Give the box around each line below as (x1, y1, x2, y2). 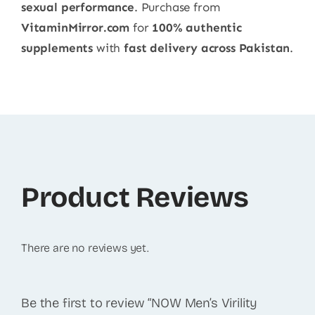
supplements (20, 41, 94, 56)
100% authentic (152, 20, 242, 35)
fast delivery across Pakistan (124, 41, 290, 56)
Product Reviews (20, 181, 249, 215)
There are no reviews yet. (20, 241, 149, 255)
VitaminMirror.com (20, 20, 130, 35)
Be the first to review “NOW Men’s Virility (20, 295, 258, 311)
